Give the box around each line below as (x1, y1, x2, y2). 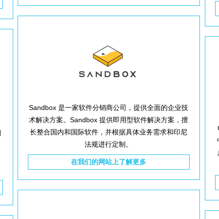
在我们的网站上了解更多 (71, 158, 147, 166)
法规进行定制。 (85, 140, 133, 148)
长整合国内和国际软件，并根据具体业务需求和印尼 (30, 128, 188, 136)
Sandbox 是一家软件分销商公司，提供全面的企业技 (29, 104, 189, 111)
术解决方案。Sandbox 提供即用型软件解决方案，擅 (29, 116, 189, 124)
